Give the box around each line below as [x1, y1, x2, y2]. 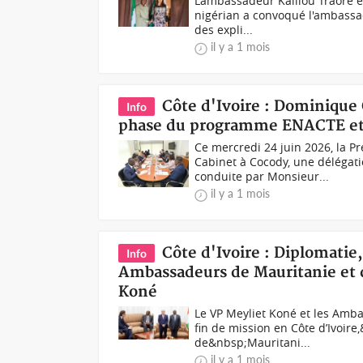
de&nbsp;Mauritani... [194, 335, 311, 350]
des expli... [194, 22, 254, 37]
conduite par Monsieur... [194, 169, 330, 184]
